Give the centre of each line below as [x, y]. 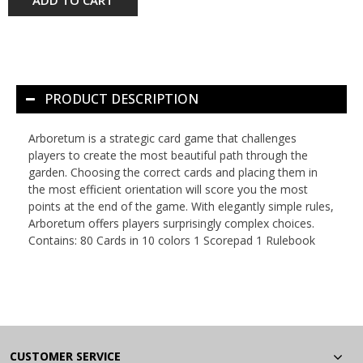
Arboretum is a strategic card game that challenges [162, 138]
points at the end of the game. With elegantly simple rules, [181, 206]
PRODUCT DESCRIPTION [122, 98]
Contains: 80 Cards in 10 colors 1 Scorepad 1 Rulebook [172, 240]
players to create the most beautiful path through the [168, 155]
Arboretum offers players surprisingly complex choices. [171, 223]
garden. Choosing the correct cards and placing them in [173, 172]
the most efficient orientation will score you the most [168, 189]
